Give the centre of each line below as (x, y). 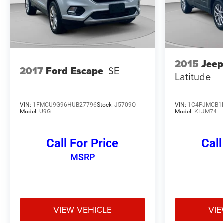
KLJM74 (205, 111)
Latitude (192, 77)
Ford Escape (74, 70)
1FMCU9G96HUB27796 (65, 104)
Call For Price (83, 143)
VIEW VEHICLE (83, 209)
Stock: (106, 104)
